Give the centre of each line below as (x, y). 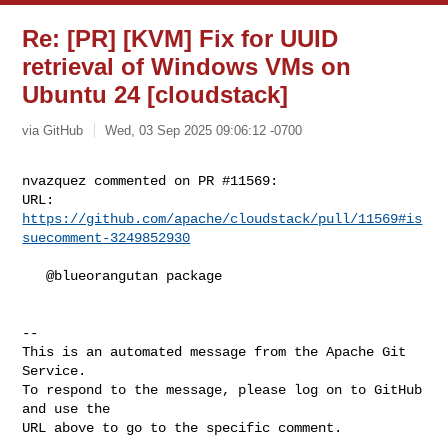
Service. (54, 370)
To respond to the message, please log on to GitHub (222, 389)
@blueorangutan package (34, 275)
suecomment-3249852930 (106, 237)
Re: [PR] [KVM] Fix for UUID (180, 38)
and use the (66, 408)
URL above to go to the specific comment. (182, 427)
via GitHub (53, 130)
